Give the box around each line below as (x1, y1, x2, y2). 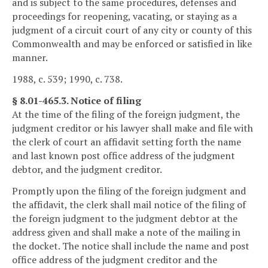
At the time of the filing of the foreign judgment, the (12, 108, 240, 121)
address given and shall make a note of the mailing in (12, 225, 240, 239)
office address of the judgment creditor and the (12, 252, 217, 266)
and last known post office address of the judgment (12, 149, 235, 162)
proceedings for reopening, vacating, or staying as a (12, 10, 237, 23)
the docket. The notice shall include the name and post (12, 239, 249, 252)
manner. (12, 51, 48, 65)
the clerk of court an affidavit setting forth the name (12, 135, 241, 148)
